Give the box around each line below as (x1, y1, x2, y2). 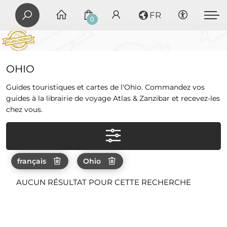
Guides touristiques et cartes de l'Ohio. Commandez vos (6, 82, 205, 92)
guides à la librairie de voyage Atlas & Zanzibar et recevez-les (6, 93, 220, 103)
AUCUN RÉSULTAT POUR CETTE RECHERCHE (16, 177, 191, 187)
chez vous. (6, 104, 43, 114)
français (17, 156, 46, 166)
